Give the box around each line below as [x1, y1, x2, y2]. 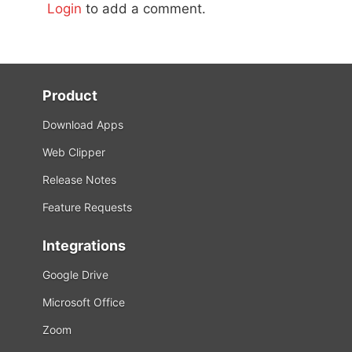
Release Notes [42, 173, 116, 186]
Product [42, 87, 97, 104]
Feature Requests [42, 200, 132, 214]
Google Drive [42, 268, 108, 281]
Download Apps [42, 118, 123, 131]
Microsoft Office [42, 295, 125, 309]
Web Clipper [42, 145, 105, 159]
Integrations [42, 237, 126, 254]
